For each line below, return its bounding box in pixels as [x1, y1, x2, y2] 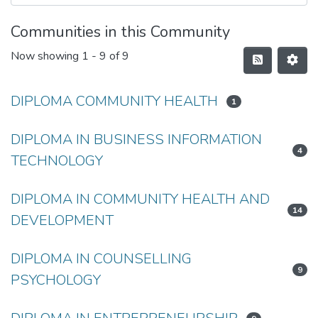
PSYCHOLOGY [11, 270, 101, 290]
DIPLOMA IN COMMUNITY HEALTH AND [11, 190, 270, 209]
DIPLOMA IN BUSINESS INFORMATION [11, 130, 262, 149]
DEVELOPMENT [11, 211, 114, 230]
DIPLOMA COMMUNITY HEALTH [11, 92, 218, 111]
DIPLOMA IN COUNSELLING [11, 249, 192, 268]
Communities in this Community [11, 21, 230, 43]
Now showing [11, 48, 82, 65]
